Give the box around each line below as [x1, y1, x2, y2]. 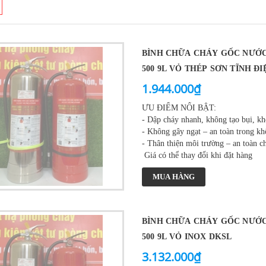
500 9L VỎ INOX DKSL [141, 232, 232, 241]
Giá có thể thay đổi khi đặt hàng [141, 150, 252, 160]
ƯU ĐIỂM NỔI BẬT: [141, 103, 216, 112]
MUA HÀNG [152, 172, 195, 181]
